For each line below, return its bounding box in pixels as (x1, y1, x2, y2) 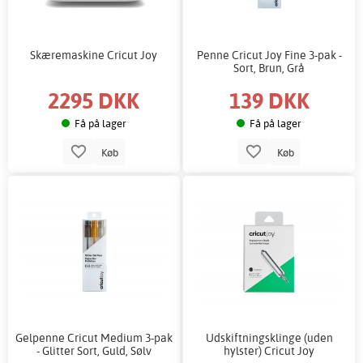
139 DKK (228, 86, 310, 115)
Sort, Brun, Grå (233, 61, 305, 75)
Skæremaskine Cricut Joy (30, 48, 158, 62)
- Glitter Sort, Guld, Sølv (36, 344, 152, 357)
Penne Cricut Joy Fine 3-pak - (196, 48, 342, 62)
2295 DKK (48, 86, 140, 115)
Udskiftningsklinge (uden (205, 331, 333, 344)
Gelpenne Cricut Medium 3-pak (15, 331, 173, 344)
